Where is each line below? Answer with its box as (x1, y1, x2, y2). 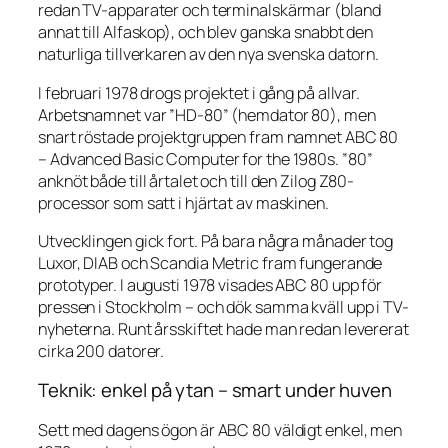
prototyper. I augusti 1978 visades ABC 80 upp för (38, 273, 383, 296)
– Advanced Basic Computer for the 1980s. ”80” (38, 147, 373, 170)
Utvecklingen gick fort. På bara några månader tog (38, 229, 394, 252)
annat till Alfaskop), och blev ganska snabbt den (38, 21, 374, 44)
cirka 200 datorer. (38, 339, 165, 362)
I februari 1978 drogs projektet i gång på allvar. (38, 81, 361, 104)
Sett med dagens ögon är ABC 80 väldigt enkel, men (38, 418, 403, 441)
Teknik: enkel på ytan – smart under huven (38, 377, 392, 404)
